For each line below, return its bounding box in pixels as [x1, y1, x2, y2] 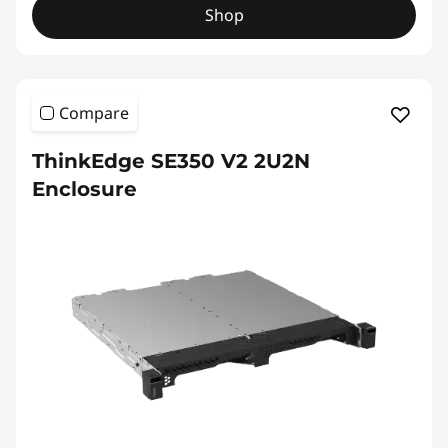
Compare [59, 102, 129, 125]
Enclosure [32, 177, 137, 202]
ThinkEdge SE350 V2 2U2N [32, 149, 310, 174]
